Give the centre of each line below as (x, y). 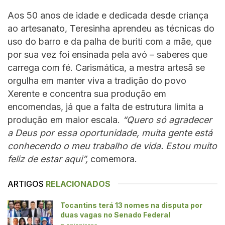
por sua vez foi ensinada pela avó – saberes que (107, 54)
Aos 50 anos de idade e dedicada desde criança (108, 15)
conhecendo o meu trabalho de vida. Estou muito (112, 146)
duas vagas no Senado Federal (115, 214)
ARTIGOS (26, 184)
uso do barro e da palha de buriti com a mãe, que (109, 41)
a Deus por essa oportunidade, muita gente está (110, 133)
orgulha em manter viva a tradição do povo (97, 80)
